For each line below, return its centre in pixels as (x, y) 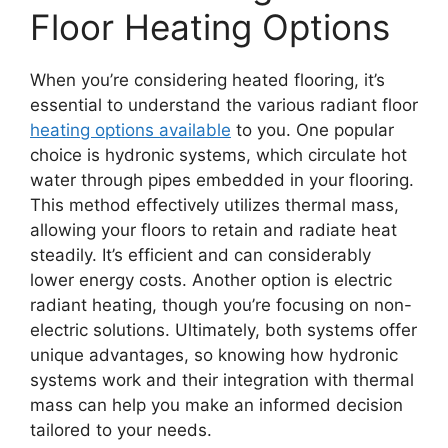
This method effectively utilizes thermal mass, (214, 204)
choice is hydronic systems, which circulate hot (218, 154)
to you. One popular (312, 129)
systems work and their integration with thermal (222, 379)
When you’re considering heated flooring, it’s (207, 79)
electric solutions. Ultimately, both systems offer (223, 329)
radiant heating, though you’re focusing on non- (221, 304)
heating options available (130, 129)
